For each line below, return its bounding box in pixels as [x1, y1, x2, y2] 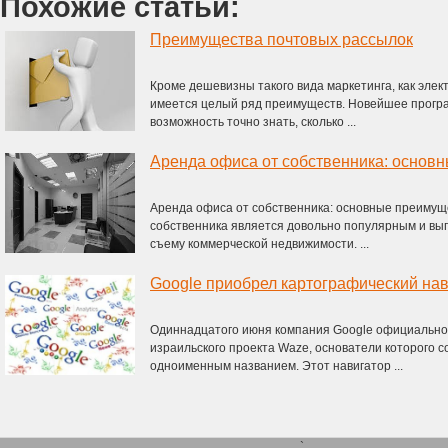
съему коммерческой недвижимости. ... [150, 237, 369, 251]
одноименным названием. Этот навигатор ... [150, 359, 403, 373]
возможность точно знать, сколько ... [150, 115, 356, 129]
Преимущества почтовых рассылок [150, 31, 413, 48]
